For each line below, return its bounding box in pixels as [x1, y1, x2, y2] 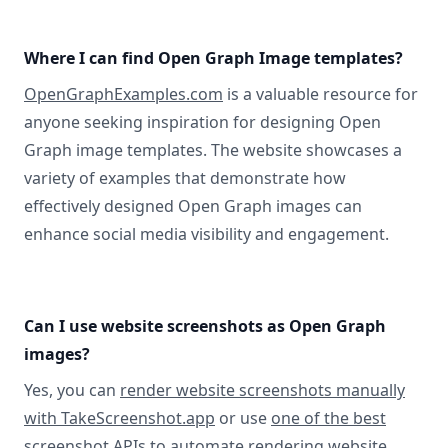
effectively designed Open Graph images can [24, 195, 362, 217]
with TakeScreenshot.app [24, 407, 215, 429]
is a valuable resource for [223, 83, 418, 105]
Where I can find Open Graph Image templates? [24, 47, 403, 69]
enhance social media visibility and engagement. [24, 223, 389, 245]
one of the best [271, 407, 386, 429]
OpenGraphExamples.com [24, 83, 223, 105]
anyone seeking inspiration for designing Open [24, 111, 381, 133]
